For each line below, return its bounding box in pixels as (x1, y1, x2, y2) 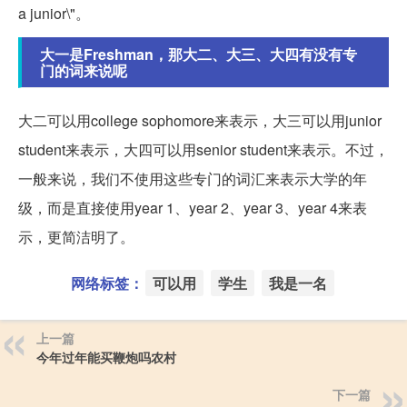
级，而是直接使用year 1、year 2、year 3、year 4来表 (18, 196, 367, 218)
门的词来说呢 (40, 59, 127, 81)
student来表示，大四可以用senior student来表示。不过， (18, 138, 389, 160)
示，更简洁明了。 (18, 225, 134, 247)
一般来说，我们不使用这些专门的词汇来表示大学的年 (18, 167, 367, 189)
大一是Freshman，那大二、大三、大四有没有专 (40, 43, 357, 65)
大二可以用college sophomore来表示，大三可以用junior (18, 109, 382, 131)
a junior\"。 (18, 2, 90, 24)
